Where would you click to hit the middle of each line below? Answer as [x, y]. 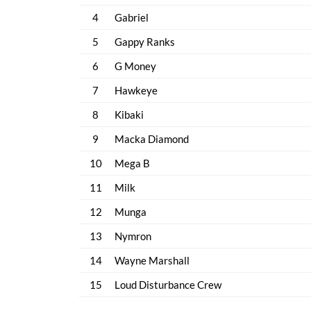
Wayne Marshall [152, 260]
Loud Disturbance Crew [168, 285]
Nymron [133, 236]
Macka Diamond [152, 139]
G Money [135, 66]
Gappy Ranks [145, 42]
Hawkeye [136, 90]
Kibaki [129, 115]
